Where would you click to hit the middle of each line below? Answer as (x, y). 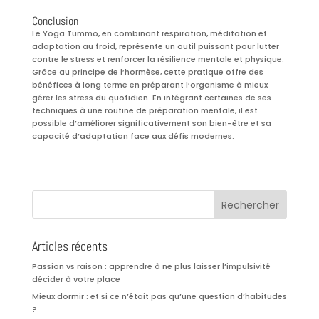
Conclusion (55, 21)
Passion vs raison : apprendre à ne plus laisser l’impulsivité (151, 267)
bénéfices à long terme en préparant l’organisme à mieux (150, 85)
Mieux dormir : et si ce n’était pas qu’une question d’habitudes (159, 296)
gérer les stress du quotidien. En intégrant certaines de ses (151, 98)
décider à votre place (76, 279)
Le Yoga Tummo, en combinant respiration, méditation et (149, 34)
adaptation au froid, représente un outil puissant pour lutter (155, 47)
